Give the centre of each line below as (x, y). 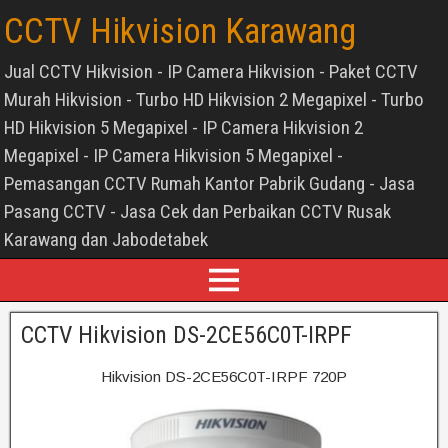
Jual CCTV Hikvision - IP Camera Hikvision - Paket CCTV (211, 71)
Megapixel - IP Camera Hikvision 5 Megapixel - (173, 155)
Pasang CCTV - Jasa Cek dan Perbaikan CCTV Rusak (197, 211)
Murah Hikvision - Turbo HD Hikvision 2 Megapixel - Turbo (214, 99)
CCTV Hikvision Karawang (180, 31)
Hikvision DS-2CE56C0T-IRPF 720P (224, 376)
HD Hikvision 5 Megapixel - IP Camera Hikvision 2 (183, 127)
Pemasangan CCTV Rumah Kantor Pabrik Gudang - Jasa (209, 183)
